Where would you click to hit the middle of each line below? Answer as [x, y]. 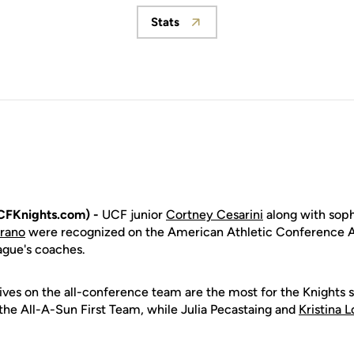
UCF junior [132, 215]
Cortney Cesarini [215, 215]
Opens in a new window [243, 30]
